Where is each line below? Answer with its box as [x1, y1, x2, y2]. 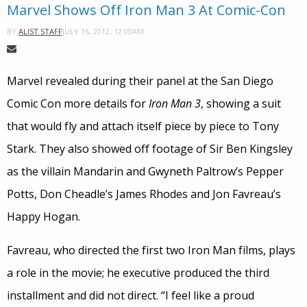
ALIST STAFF [19, 26, 62, 37]
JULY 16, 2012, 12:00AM [62, 25, 144, 36]
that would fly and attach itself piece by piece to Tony [7, 119, 279, 134]
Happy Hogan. [7, 209, 80, 225]
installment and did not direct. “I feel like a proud [7, 288, 254, 304]
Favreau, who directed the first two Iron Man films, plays [7, 243, 295, 258]
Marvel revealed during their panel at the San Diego [7, 73, 273, 89]
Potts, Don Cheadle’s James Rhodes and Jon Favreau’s [7, 186, 281, 202]
